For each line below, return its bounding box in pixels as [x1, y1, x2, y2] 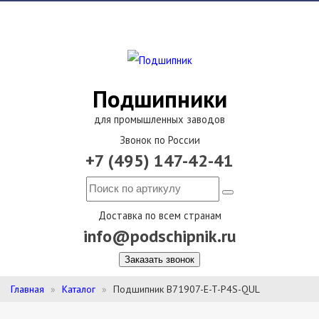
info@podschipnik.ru [83, 225, 236, 247]
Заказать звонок [125, 254, 194, 265]
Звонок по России [119, 133, 200, 147]
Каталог [62, 283, 95, 296]
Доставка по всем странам [98, 209, 221, 222]
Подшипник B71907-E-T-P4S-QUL [113, 283, 260, 296]
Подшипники [92, 83, 227, 114]
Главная [11, 283, 44, 296]
